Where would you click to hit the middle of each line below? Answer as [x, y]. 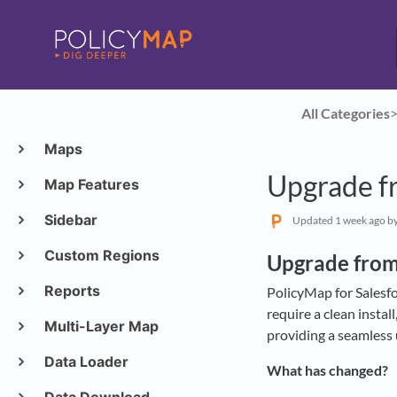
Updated [314, 220]
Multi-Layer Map [99, 326]
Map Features [90, 184]
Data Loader [84, 362]
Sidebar [69, 220]
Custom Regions [100, 255]
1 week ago [360, 220]
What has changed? [327, 370]
